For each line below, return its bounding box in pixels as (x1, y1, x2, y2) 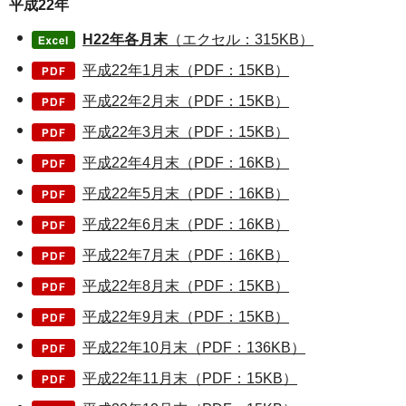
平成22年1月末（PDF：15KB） (82, 62, 289, 78)
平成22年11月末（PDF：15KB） (82, 370, 297, 386)
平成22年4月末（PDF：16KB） (82, 154, 289, 170)
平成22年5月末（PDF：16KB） (82, 185, 289, 201)
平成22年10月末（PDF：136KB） (82, 339, 305, 355)
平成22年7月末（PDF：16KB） (82, 246, 289, 263)
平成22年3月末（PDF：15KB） (82, 123, 289, 140)
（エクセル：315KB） (168, 31, 314, 47)
